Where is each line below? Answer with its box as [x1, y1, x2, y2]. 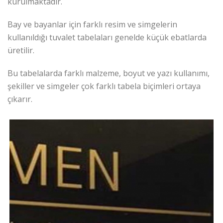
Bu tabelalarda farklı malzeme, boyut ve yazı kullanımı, [7, 68, 210, 79]
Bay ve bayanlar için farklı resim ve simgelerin [7, 19, 177, 30]
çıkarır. [7, 94, 32, 105]
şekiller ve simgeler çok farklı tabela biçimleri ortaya [7, 81, 201, 92]
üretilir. [7, 45, 34, 56]
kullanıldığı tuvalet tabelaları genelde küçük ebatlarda [7, 32, 207, 43]
